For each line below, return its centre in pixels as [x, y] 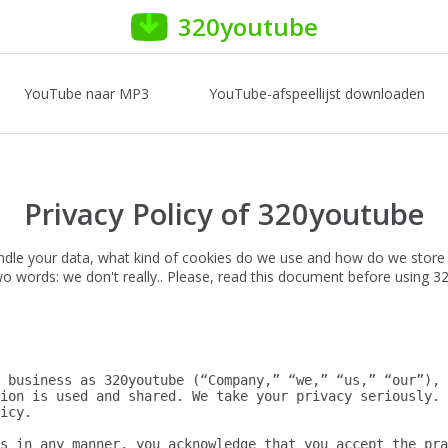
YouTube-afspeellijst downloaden [316, 93]
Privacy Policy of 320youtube [224, 213]
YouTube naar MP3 [86, 93]
